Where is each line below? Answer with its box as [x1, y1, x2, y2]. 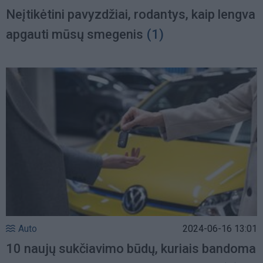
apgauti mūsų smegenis [6, 26, 143, 42]
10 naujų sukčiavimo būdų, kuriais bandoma [6, 241, 256, 257]
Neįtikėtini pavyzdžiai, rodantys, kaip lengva [6, 6, 255, 22]
